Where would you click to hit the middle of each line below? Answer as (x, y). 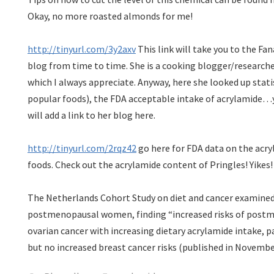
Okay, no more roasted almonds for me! (110, 16)
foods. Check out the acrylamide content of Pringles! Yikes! (150, 165)
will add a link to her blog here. (91, 115)
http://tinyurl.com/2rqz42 (82, 148)
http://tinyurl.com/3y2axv (82, 49)
